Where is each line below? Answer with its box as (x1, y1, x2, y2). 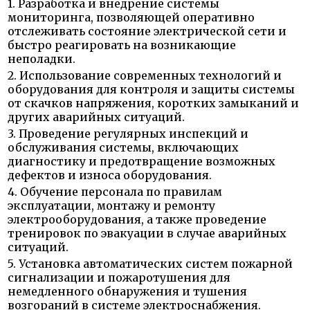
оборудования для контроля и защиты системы (8, 82, 295, 97)
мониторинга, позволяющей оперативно (8, 10, 255, 25)
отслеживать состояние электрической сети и (8, 24, 286, 39)
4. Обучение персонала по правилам (8, 185, 222, 199)
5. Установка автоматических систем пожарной (8, 257, 293, 271)
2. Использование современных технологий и (8, 69, 282, 83)
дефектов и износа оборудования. (8, 168, 212, 183)
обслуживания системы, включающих (8, 140, 239, 155)
